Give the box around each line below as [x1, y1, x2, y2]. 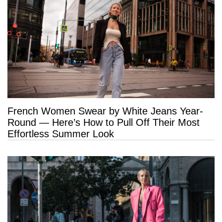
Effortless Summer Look [7, 128, 114, 140]
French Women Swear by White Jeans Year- [7, 106, 203, 117]
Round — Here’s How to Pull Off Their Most [7, 117, 200, 128]
